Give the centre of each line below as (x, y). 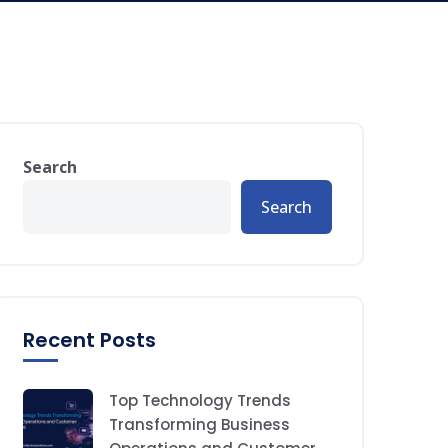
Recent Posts (89, 340)
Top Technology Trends (200, 400)
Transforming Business (199, 424)
